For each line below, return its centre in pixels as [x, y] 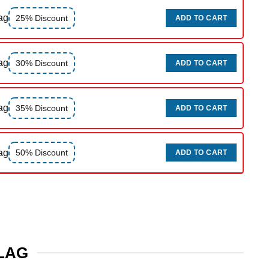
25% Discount [42, 18]
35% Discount [42, 108]
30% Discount [42, 63]
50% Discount [42, 153]
